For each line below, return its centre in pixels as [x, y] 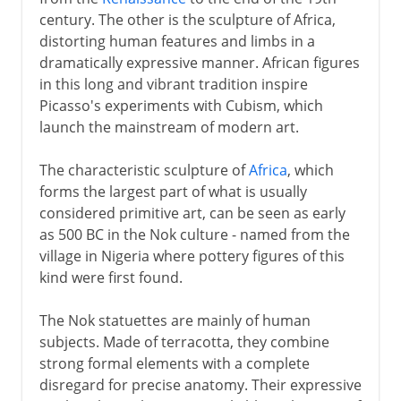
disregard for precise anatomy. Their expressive [200, 384]
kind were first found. [111, 277]
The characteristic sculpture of [144, 170]
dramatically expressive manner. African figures [199, 62]
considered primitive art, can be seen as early [192, 213]
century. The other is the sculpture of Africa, [187, 19]
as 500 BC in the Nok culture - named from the [194, 234]
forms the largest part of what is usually [173, 191]
